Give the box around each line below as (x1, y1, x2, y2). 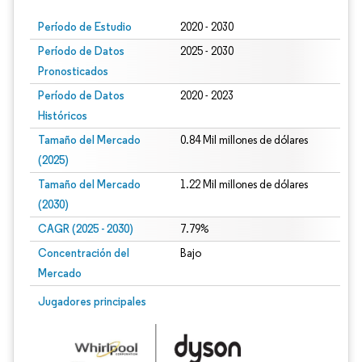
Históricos (38, 108, 87, 123)
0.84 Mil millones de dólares (179, 133, 308, 147)
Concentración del (38, 246, 129, 260)
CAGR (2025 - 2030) (38, 221, 133, 236)
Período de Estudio (38, 19, 132, 34)
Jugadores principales (38, 294, 146, 309)
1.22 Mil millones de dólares (179, 178, 308, 192)
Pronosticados (38, 64, 108, 78)
